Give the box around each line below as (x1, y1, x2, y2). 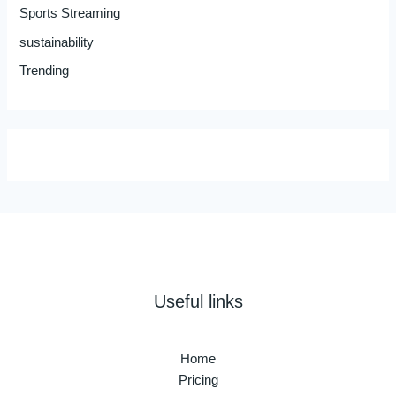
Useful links (153, 292, 243, 312)
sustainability (19, 34, 95, 49)
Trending (19, 64, 70, 79)
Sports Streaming (19, 6, 121, 20)
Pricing (178, 372, 218, 387)
